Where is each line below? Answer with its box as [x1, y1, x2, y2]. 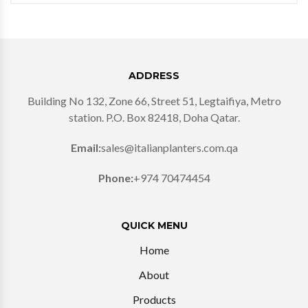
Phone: [98, 170, 133, 184]
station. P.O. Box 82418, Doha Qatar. [68, 110, 240, 124]
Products [132, 292, 176, 306]
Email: [70, 140, 101, 154]
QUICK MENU [120, 219, 188, 232]
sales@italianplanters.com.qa [100, 140, 238, 154]
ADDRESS [129, 69, 179, 82]
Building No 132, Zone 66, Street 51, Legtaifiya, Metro [27, 93, 281, 107]
